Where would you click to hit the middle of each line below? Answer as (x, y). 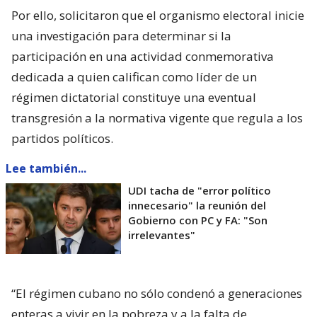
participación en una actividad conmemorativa (143, 57)
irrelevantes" (162, 235)
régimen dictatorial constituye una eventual (134, 98)
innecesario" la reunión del (197, 206)
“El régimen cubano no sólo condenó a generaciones (157, 294)
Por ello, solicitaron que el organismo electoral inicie (158, 16)
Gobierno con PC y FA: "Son (198, 220)
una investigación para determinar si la (121, 36)
